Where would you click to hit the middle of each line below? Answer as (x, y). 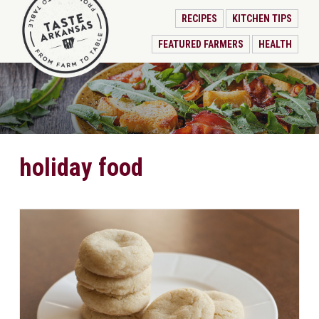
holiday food (81, 168)
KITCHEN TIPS (262, 19)
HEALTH (275, 44)
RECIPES (200, 19)
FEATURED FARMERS (201, 44)
